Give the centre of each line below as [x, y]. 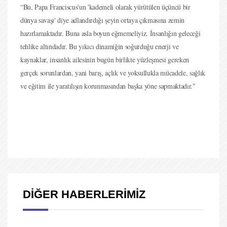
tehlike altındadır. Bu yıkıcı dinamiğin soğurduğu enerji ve [100, 46]
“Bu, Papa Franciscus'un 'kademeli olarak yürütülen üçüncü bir [105, 7]
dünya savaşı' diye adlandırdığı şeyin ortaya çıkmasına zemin [102, 20]
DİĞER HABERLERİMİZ [84, 194]
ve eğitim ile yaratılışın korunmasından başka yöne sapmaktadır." [108, 86]
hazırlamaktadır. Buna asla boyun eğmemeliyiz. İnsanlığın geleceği [110, 33]
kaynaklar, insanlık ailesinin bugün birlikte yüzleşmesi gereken [105, 60]
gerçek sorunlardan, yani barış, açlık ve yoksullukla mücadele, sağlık [113, 73]
